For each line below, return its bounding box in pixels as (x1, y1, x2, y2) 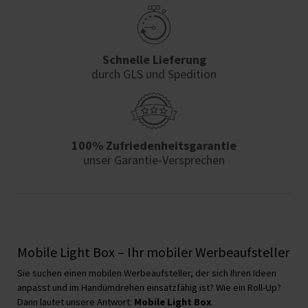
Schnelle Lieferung (102, 51, 206, 67)
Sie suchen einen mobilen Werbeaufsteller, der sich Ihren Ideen (17, 266, 276, 279)
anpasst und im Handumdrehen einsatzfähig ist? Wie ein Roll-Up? (17, 280, 281, 294)
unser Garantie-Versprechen (83, 151, 225, 168)
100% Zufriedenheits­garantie (71, 137, 236, 153)
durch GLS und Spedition (91, 65, 217, 82)
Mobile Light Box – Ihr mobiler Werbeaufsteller (17, 243, 289, 261)
